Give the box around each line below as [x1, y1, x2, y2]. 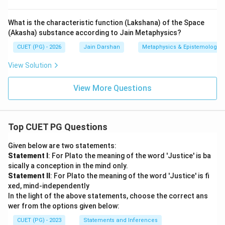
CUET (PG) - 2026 [17, 44, 61, 50]
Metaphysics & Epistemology [142, 44, 219, 50]
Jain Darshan [83, 44, 120, 50]
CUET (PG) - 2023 [17, 217, 61, 223]
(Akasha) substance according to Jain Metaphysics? [8, 29, 181, 37]
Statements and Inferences [83, 217, 158, 223]
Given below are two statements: [8, 142, 118, 150]
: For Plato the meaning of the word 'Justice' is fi [50, 172, 209, 180]
